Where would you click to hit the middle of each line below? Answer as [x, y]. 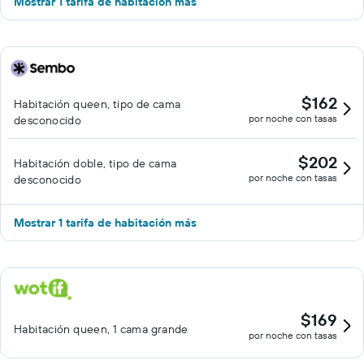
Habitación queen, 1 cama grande [101, 329]
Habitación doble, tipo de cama [95, 163]
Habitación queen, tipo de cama [97, 104]
